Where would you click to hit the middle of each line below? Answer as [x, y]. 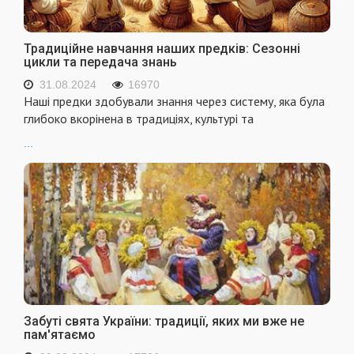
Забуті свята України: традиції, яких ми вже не [164, 322]
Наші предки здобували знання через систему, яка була [174, 101]
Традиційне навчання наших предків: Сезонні [162, 48]
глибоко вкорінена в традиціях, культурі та [139, 118]
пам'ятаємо [60, 335]
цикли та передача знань [100, 62]
